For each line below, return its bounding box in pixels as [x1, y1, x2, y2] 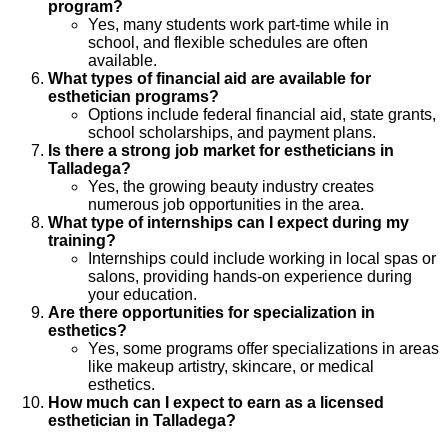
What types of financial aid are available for [48, 70, 371, 88]
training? [48, 232, 116, 250]
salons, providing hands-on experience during [88, 268, 412, 286]
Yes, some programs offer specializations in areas [88, 340, 439, 358]
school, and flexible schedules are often [88, 34, 368, 52]
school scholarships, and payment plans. [88, 124, 376, 142]
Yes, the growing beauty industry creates [88, 178, 374, 196]
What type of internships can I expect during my [48, 214, 409, 232]
